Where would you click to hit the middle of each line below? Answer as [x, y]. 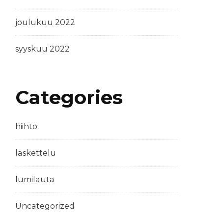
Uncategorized [45, 206]
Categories [69, 97]
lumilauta [35, 179]
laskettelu [36, 153]
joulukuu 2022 [45, 23]
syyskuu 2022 [42, 49]
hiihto [26, 126]
